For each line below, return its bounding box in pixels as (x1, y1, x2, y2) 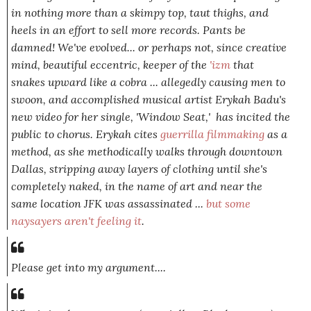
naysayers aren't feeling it (11, 214, 142, 228)
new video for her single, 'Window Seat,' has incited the (11, 110, 290, 124)
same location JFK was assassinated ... (11, 196, 203, 211)
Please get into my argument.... (11, 260, 166, 275)
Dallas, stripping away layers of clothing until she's (11, 162, 267, 176)
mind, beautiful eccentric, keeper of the (11, 58, 210, 72)
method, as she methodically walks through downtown (11, 144, 283, 159)
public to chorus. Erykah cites (11, 127, 160, 142)
